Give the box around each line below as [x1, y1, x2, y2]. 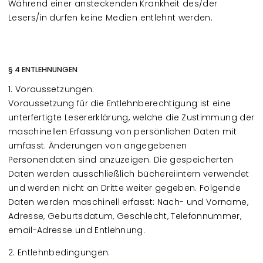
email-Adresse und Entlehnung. [8, 224, 146, 236]
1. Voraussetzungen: [8, 83, 95, 95]
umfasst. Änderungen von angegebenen [8, 140, 187, 151]
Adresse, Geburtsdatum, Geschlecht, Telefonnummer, [8, 210, 242, 222]
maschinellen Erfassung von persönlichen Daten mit [8, 126, 237, 137]
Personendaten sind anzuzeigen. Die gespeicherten [8, 154, 234, 166]
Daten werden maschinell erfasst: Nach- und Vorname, [8, 196, 248, 208]
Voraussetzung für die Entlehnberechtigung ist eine [8, 97, 231, 109]
